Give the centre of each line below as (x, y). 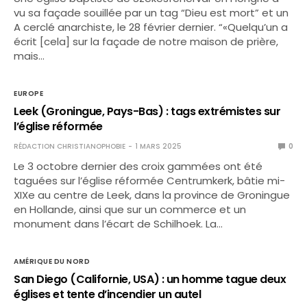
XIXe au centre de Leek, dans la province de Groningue (152, 195)
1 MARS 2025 (158, 146)
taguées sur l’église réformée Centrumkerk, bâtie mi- (150, 181)
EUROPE (28, 94)
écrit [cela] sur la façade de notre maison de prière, (146, 41)
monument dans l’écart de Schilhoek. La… (119, 224)
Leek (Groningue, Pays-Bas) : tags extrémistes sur (147, 111)
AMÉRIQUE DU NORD (52, 261)
